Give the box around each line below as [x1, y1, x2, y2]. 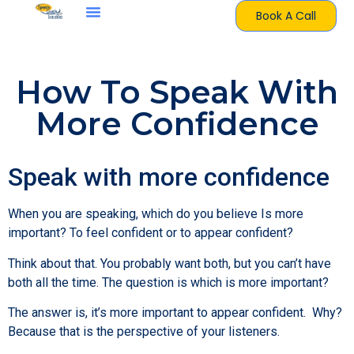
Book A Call [255, 8, 316, 24]
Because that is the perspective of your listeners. [8, 324, 280, 340]
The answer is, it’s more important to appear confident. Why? [8, 305, 342, 321]
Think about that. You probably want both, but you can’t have [8, 255, 331, 271]
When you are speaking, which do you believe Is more [8, 206, 303, 222]
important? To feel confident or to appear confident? [8, 225, 293, 241]
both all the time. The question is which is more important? [8, 274, 329, 290]
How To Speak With [16, 73, 338, 112]
